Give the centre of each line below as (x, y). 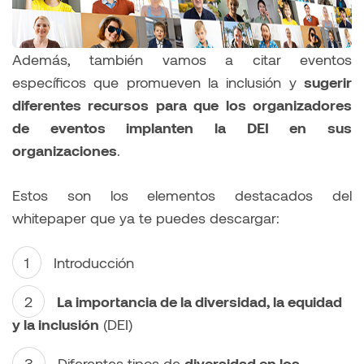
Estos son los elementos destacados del (182, 195)
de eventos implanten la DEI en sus (182, 127)
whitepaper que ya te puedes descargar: (146, 217)
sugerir (328, 82)
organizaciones (65, 150)
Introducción (94, 262)
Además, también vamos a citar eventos (182, 59)
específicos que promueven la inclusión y (158, 82)
